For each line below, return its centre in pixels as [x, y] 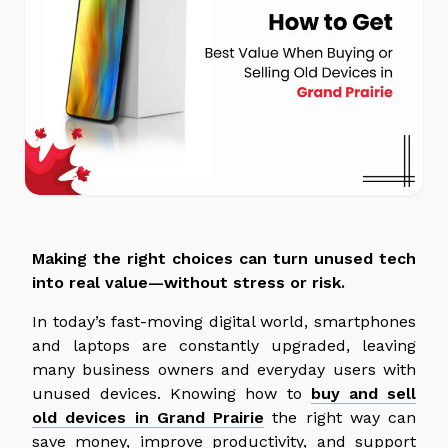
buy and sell [363, 393]
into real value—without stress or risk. [188, 282]
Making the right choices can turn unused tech [224, 258]
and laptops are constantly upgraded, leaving [224, 345]
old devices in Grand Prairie [148, 417]
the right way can [340, 417]
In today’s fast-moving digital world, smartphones [224, 321]
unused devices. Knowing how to [171, 393]
